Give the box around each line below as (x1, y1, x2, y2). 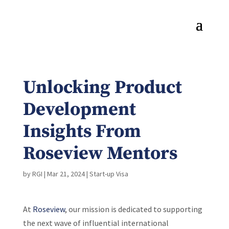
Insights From (22, 120, 141, 143)
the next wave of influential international (22, 218, 169, 228)
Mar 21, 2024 (47, 169, 85, 178)
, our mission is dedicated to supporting (64, 204, 202, 214)
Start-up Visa (89, 169, 128, 178)
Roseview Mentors (22, 142, 177, 165)
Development (22, 98, 136, 121)
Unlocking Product (22, 76, 182, 99)
